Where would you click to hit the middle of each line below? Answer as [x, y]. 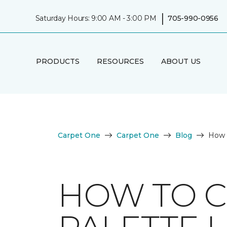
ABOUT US [181, 61]
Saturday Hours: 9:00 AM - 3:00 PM [96, 18]
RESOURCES [120, 61]
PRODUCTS [58, 61]
